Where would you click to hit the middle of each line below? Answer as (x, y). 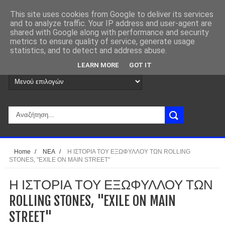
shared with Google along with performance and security (109, 32)
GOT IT (140, 65)
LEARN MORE (98, 65)
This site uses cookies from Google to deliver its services (112, 14)
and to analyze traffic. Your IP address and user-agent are (111, 23)
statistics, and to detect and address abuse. (88, 50)
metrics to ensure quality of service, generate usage (102, 41)
